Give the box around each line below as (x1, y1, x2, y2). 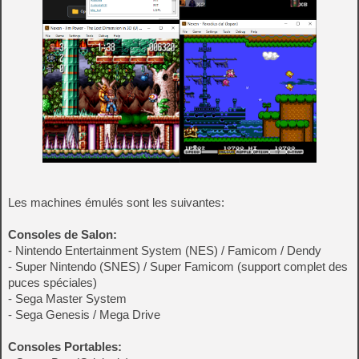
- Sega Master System (8, 292, 127, 306)
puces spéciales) (8, 276, 97, 290)
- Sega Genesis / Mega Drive (8, 308, 160, 322)
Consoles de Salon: (8, 228, 117, 242)
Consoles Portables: (8, 340, 122, 354)
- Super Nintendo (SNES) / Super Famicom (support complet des (8, 260, 348, 274)
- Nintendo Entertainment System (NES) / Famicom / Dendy (8, 244, 321, 258)
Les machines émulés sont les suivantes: (8, 196, 224, 210)
